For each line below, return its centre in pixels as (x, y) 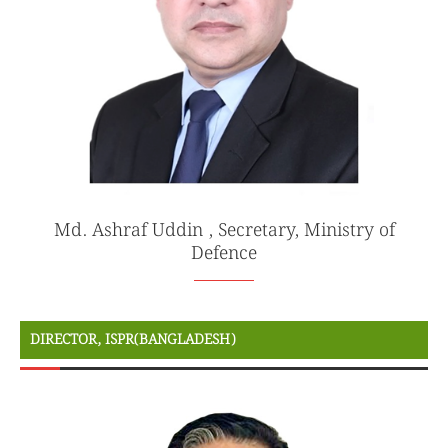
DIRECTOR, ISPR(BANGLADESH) (132, 340)
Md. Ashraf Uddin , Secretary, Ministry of (224, 231)
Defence (224, 254)
